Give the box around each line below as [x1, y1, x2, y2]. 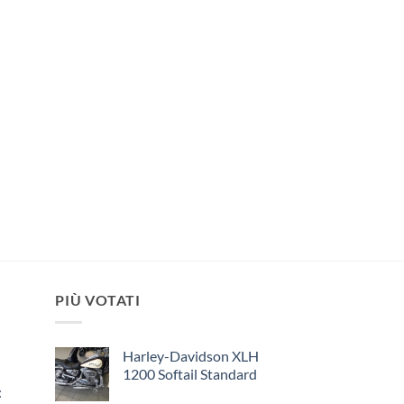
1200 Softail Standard [123, 364, 257, 382]
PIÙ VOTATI [55, 291, 141, 309]
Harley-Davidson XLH [123, 346, 259, 364]
